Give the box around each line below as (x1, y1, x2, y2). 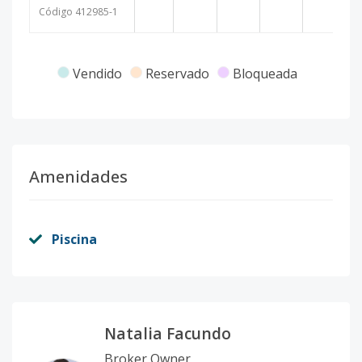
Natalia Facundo (104, 322, 231, 344)
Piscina (52, 230, 97, 248)
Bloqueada (232, 65, 297, 82)
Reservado (145, 65, 209, 82)
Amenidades (29, 166, 128, 187)
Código (39, 5, 73, 19)
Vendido (72, 65, 122, 82)
